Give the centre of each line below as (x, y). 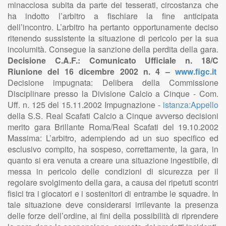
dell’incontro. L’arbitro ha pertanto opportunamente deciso (113, 27)
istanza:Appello (191, 105)
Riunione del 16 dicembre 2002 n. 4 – (91, 71)
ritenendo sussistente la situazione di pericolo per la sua (113, 38)
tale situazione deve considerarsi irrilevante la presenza (113, 205)
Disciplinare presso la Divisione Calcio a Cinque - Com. (113, 94)
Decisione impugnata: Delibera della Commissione (113, 82)
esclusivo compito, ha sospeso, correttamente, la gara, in (113, 149)
